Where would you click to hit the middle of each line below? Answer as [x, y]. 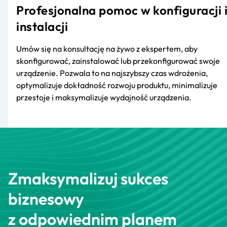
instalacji [42, 26]
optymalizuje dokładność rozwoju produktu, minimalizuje [117, 85]
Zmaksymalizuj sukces [88, 178]
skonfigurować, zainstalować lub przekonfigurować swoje [118, 61]
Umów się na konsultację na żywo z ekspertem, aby [107, 48]
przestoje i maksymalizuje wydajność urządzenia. [104, 97]
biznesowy [46, 198]
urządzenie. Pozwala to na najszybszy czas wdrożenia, [112, 73]
